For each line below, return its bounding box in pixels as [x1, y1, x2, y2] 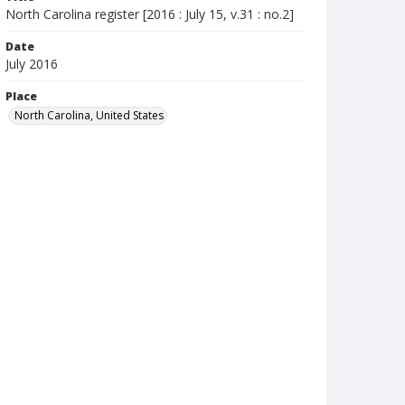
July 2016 [5, 55, 58, 72]
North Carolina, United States [14, 108, 164, 123]
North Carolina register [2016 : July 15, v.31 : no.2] [5, 5, 294, 23]
